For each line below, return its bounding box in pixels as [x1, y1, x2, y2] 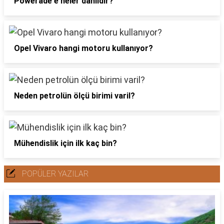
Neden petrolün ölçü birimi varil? [14, 91, 135, 100]
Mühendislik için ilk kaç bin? [14, 138, 117, 148]
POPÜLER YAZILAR [22, 169, 88, 178]
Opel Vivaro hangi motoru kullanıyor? [14, 43, 153, 53]
